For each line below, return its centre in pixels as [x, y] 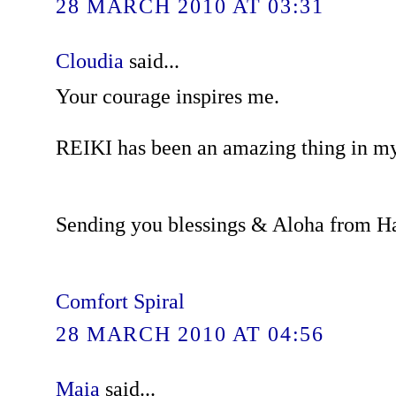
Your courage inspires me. [167, 96]
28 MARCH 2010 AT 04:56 [190, 333]
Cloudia [89, 61]
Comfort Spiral [120, 301]
